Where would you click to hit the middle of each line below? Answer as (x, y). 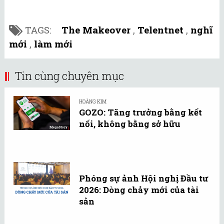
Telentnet (160, 30)
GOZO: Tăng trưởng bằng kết (140, 112)
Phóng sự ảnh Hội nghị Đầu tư (144, 178)
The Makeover (96, 30)
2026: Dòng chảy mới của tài (139, 190)
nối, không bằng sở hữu (130, 124)
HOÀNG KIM (93, 102)
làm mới (53, 44)
